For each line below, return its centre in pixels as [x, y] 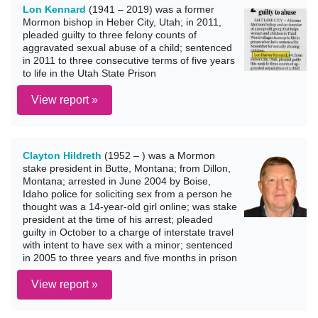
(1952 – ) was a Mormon [158, 155]
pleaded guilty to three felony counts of [110, 35]
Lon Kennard [54, 9]
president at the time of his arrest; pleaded [118, 219]
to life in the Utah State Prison [89, 73]
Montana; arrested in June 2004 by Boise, [117, 181]
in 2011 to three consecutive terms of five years [129, 60]
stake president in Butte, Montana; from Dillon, [127, 168]
